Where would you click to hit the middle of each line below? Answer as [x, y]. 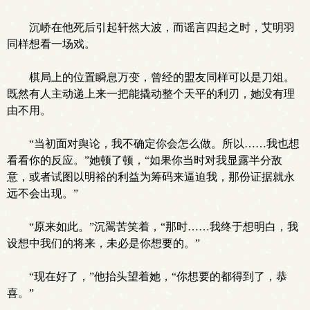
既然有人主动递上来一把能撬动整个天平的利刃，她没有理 [151, 94]
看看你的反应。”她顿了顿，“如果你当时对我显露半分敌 [145, 160]
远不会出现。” [43, 193]
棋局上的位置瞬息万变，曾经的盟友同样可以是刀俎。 [162, 77]
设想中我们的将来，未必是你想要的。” [103, 243]
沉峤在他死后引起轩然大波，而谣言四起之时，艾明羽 [162, 27]
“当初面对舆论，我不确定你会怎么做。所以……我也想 [164, 144]
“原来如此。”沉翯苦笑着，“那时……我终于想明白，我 [164, 227]
